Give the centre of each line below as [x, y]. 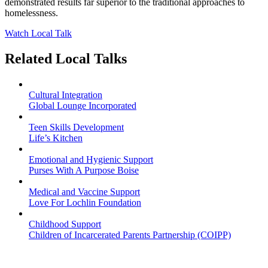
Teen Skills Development [76, 127]
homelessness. [31, 13]
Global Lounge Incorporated [83, 106]
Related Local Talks [66, 59]
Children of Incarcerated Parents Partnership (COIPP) [130, 235]
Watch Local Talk [38, 33]
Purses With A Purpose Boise [84, 170]
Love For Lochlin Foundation [85, 203]
